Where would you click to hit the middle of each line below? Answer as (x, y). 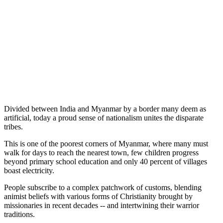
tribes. (13, 126)
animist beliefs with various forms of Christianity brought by (98, 196)
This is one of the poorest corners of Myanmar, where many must (106, 143)
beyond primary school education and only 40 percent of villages (106, 161)
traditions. (19, 214)
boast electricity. (29, 170)
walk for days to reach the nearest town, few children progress (101, 152)
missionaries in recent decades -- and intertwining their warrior (102, 205)
